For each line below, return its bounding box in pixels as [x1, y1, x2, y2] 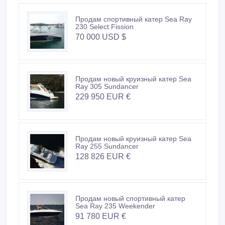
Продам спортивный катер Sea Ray [75, 23, 192, 31]
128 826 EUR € [75, 160, 131, 169]
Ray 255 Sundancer [75, 150, 139, 158]
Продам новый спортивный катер [75, 202, 185, 210]
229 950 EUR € [75, 100, 131, 109]
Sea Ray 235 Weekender [75, 209, 155, 218]
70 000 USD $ [75, 40, 126, 49]
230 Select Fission [75, 30, 134, 39]
